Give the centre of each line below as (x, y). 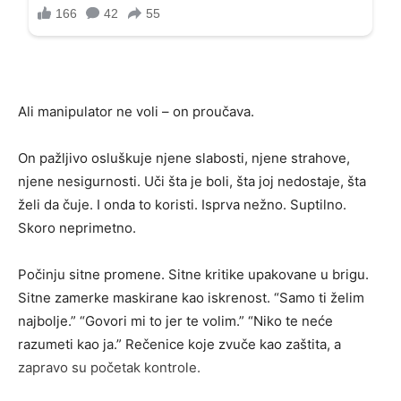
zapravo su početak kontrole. (109, 368)
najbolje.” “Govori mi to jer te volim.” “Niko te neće (175, 321)
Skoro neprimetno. (77, 228)
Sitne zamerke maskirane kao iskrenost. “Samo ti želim (191, 298)
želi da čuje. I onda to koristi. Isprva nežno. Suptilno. (182, 205)
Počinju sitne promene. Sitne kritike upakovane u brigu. (193, 275)
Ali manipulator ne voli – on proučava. (136, 112)
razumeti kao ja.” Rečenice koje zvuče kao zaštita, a (179, 345)
